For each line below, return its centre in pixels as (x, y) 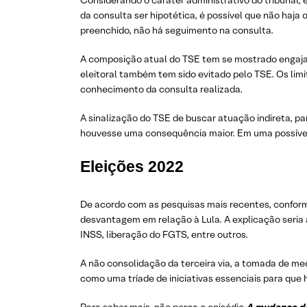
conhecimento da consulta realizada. (161, 89)
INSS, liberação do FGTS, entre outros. (164, 234)
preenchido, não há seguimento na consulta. (177, 30)
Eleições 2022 (132, 167)
